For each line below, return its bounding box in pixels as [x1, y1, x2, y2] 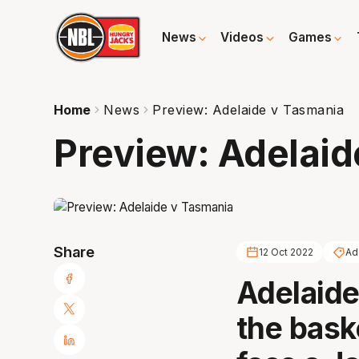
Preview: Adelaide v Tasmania [152, 101, 345, 118]
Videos [220, 30, 264, 46]
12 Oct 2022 [258, 246, 313, 259]
